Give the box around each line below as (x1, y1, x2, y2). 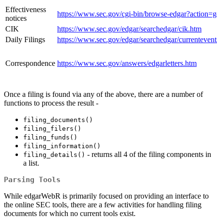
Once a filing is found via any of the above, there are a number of (4, 90, 203, 99)
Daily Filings (5, 35, 45, 44)
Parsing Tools (4, 175, 61, 185)
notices (5, 14, 27, 23)
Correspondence (5, 59, 55, 68)
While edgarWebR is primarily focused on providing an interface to (4, 192, 209, 201)
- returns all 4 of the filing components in (85, 150, 211, 159)
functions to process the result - (4, 99, 98, 108)
